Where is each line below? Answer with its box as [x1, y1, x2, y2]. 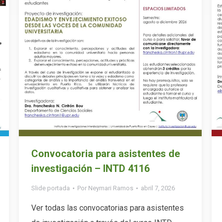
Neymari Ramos [88, 184, 133, 192]
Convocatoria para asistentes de [31, 147, 180, 160]
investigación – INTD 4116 [31, 162, 150, 174]
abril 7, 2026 [141, 184, 175, 192]
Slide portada [31, 184, 70, 192]
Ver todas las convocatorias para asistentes [31, 203, 184, 213]
